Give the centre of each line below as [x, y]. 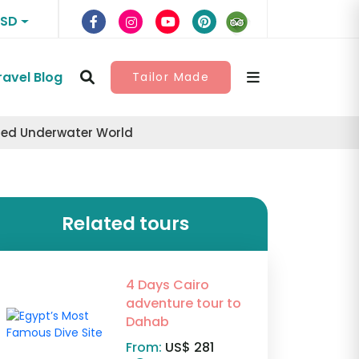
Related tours [125, 224]
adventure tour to [183, 304]
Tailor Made [171, 77]
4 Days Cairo [167, 285]
